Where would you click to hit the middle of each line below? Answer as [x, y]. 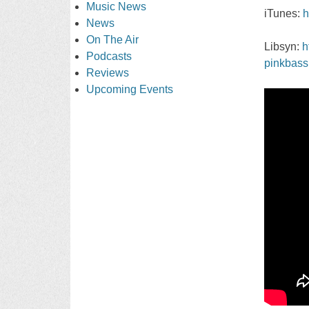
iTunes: [283, 13]
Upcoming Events [130, 89]
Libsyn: [283, 46]
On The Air [113, 39]
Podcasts [109, 56]
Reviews [108, 72]
